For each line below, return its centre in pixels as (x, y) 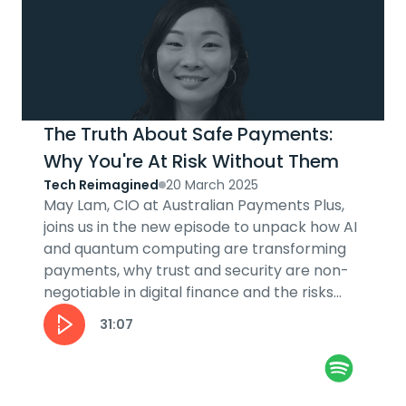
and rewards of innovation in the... (162, 314)
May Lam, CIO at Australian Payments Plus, (194, 205)
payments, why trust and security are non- (196, 271)
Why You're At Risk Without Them (191, 161)
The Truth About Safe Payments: (188, 134)
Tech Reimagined (101, 185)
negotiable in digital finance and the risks (188, 292)
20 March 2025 (212, 185)
